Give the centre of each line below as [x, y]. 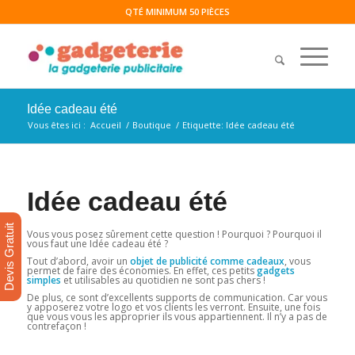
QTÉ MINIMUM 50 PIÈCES [177, 11]
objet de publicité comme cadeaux [207, 261]
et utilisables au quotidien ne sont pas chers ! [163, 281]
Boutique [151, 125]
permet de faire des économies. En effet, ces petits [141, 271]
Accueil [105, 125]
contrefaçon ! [56, 326]
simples [44, 281]
